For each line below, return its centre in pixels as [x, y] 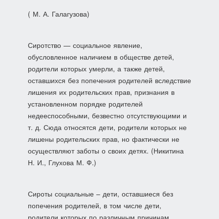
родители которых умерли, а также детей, [96, 68]
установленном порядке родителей [85, 104]
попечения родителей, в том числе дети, [94, 205]
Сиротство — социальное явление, [85, 45]
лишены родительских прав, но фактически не [103, 139]
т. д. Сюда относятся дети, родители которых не [107, 127]
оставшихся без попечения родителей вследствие [109, 80]
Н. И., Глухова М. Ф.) [62, 162]
